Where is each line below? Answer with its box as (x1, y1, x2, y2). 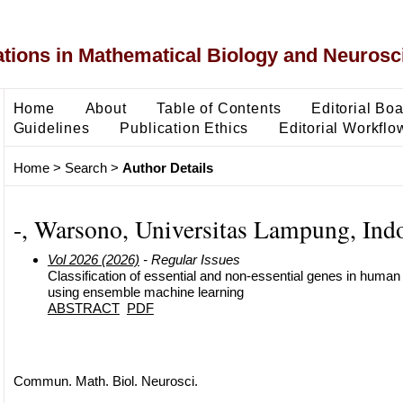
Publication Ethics (120, 119, 249, 136)
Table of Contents (157, 99, 282, 116)
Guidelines (13, 119, 90, 136)
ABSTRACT (47, 300, 120, 316)
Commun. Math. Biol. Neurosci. (13, 372, 198, 389)
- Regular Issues (139, 251, 240, 267)
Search (64, 160, 107, 176)
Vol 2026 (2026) (47, 251, 139, 267)
